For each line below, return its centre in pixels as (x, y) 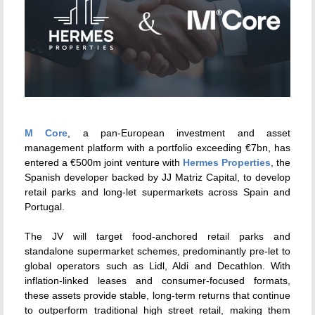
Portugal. (45, 207)
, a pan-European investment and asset (179, 133)
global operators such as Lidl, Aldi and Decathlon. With (157, 266)
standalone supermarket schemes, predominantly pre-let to (157, 251)
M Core (46, 133)
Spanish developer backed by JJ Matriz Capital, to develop (157, 178)
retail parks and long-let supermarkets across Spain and (157, 192)
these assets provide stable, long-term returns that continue (157, 296)
